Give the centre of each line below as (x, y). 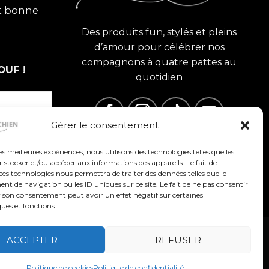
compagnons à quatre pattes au (159, 62)
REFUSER (178, 240)
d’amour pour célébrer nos (159, 47)
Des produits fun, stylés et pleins (159, 32)
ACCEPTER (32, 240)
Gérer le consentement (105, 125)
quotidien (159, 77)
